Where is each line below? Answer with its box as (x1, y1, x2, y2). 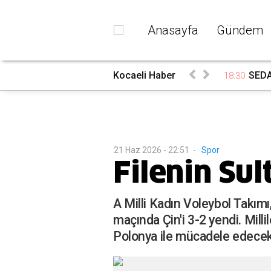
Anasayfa (148, 22, 198, 38)
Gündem (216, 22, 263, 38)
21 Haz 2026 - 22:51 (114, 145, 189, 155)
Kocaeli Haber (113, 70, 175, 81)
